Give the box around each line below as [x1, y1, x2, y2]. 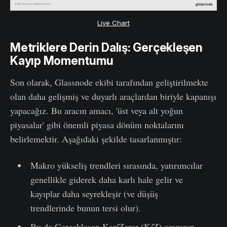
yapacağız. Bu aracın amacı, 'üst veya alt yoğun [10, 104, 183, 117]
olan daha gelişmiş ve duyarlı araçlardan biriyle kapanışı [10, 90, 216, 103]
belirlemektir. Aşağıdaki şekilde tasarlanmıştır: [10, 133, 182, 145]
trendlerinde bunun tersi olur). [30, 202, 141, 214]
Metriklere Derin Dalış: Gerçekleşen [10, 41, 203, 55]
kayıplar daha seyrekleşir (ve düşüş [30, 187, 158, 200]
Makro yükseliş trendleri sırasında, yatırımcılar [30, 159, 203, 172]
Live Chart [97, 19, 130, 27]
